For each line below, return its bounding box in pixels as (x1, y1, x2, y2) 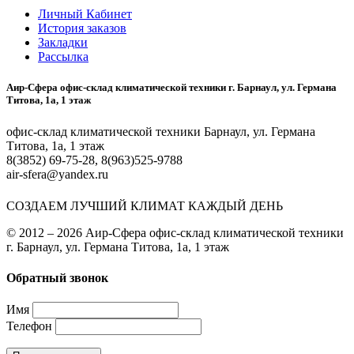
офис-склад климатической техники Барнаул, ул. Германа (6, 124, 315, 138)
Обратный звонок (6, 271, 108, 285)
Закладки (38, 36, 88, 50)
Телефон (6, 319, 52, 333)
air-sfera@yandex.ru (6, 167, 108, 181)
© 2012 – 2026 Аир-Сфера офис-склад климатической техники (6, 225, 344, 239)
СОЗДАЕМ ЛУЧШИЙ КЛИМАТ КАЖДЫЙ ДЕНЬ (6, 198, 283, 213)
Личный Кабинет (38, 7, 132, 21)
